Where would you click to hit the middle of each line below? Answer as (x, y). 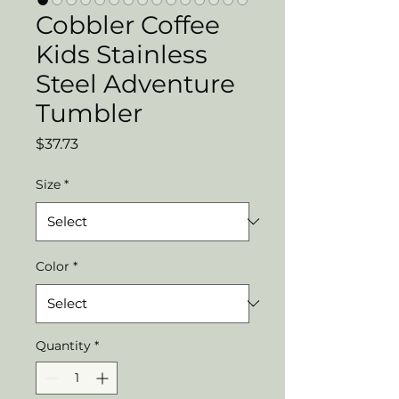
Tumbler (89, 113)
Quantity (63, 345)
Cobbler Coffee (128, 24)
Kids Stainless (122, 54)
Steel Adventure (135, 83)
